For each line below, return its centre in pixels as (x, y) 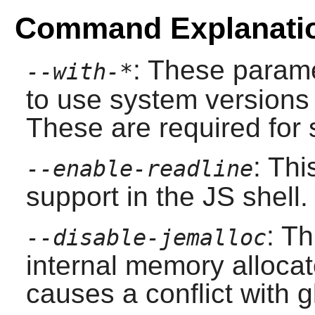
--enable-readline (139, 168)
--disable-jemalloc (146, 237)
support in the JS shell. (167, 196)
